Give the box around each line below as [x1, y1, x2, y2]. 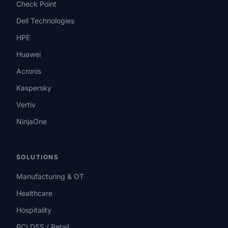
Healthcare [16, 189, 52, 198]
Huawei [16, 50, 41, 59]
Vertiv [16, 100, 36, 109]
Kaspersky [16, 83, 51, 93]
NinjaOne [16, 117, 47, 126]
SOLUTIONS [16, 153, 59, 161]
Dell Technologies [16, 16, 74, 25]
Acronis [16, 67, 41, 76]
